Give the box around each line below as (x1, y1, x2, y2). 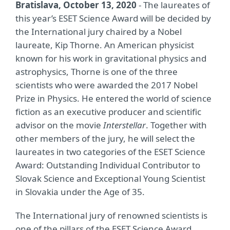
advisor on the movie (15, 119, 103, 131)
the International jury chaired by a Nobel (15, 26, 182, 37)
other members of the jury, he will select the (15, 132, 195, 144)
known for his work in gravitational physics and (15, 52, 206, 64)
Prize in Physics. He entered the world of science (15, 92, 212, 104)
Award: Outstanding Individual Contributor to (15, 159, 200, 171)
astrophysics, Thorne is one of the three (15, 66, 178, 78)
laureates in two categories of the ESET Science (15, 146, 205, 158)
